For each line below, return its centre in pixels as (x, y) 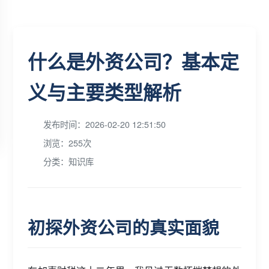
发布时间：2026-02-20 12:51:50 (105, 124)
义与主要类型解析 (105, 92)
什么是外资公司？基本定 (134, 61)
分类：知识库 (69, 161)
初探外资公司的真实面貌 (124, 227)
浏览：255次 (68, 143)
